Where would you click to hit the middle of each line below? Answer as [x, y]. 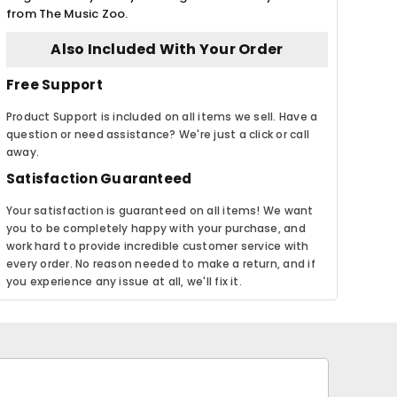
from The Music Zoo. [67, 13]
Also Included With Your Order [167, 49]
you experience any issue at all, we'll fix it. [124, 281]
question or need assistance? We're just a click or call [158, 134]
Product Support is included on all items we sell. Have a [162, 116]
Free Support [54, 84]
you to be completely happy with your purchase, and [156, 228]
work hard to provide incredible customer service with [157, 245]
